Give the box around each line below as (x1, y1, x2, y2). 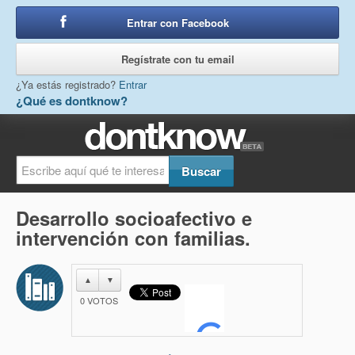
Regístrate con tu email (120, 52, 235, 67)
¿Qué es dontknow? (16, 92, 128, 109)
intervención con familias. (16, 224, 250, 251)
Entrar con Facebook (126, 15, 229, 30)
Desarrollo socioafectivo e (16, 204, 252, 231)
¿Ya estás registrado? (16, 77, 119, 92)
